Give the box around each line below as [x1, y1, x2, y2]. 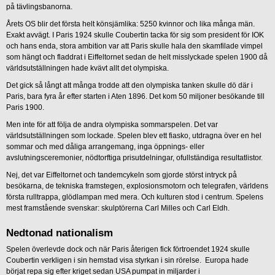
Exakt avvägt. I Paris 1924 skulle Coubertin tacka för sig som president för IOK [6, 31, 264, 40]
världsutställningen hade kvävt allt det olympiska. [6, 64, 171, 73]
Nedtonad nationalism [6, 227, 113, 239]
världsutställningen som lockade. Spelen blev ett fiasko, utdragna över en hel [6, 131, 261, 141]
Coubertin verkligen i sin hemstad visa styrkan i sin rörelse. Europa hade [6, 255, 249, 265]
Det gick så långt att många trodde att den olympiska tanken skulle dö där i [6, 81, 253, 90]
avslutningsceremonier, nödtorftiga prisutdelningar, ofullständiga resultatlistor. [6, 153, 266, 163]
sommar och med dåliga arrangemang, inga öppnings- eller [6, 142, 204, 152]
